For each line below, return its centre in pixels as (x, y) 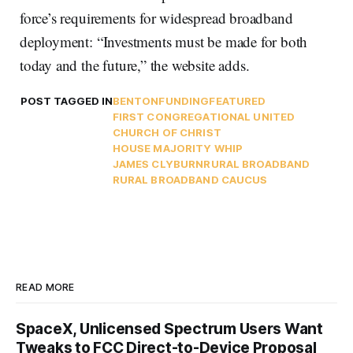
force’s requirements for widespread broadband (156, 18)
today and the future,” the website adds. (135, 65)
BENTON (136, 101)
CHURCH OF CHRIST (167, 133)
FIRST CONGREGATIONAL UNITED (204, 117)
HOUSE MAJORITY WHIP (178, 149)
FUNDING (184, 101)
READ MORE (45, 288)
